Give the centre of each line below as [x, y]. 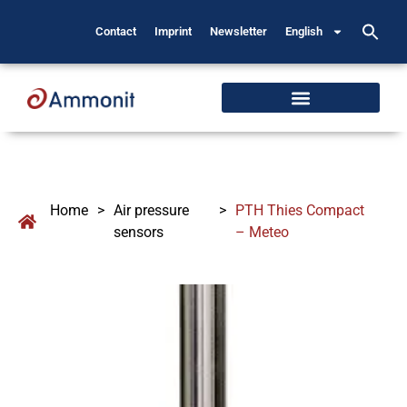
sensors [139, 232]
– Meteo [263, 232]
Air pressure [151, 210]
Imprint [174, 31]
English [304, 31]
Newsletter [239, 31]
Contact [116, 31]
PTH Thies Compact [300, 210]
